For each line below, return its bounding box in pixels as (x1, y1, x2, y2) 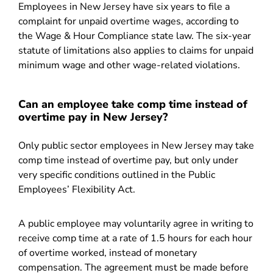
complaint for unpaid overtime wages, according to (18, 15, 239, 28)
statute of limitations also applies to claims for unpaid (18, 44, 253, 57)
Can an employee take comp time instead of (18, 97, 247, 112)
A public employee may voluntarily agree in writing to (18, 217, 253, 230)
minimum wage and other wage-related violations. (18, 58, 240, 72)
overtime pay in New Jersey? (18, 110, 168, 124)
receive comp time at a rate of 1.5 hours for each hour (18, 232, 252, 245)
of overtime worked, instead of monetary (18, 246, 197, 260)
